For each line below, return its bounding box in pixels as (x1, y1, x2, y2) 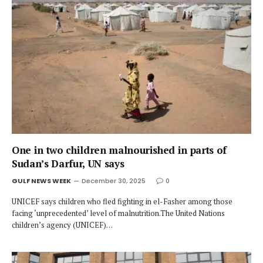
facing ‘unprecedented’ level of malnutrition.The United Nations (12, 208, 225, 218)
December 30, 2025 (82, 176, 146, 186)
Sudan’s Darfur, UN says (12, 157, 124, 170)
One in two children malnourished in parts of (12, 143, 227, 157)
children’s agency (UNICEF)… (12, 220, 113, 230)
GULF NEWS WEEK (12, 176, 71, 186)
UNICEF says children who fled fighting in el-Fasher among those (12, 196, 232, 207)
